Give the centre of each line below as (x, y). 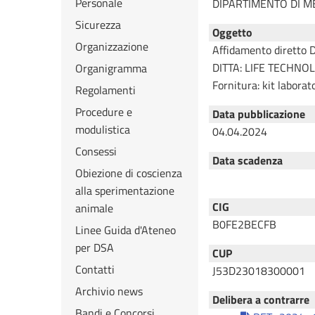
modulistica (103, 129)
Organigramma (111, 68)
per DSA (95, 247)
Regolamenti (105, 90)
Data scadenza (247, 160)
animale (94, 208)
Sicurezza (98, 25)
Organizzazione (112, 46)
